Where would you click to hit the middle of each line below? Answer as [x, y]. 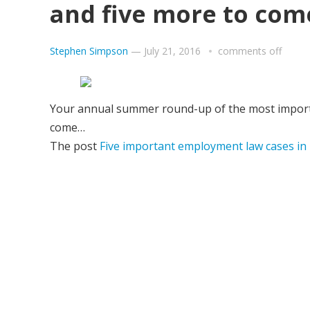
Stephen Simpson [89, 51]
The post [75, 146]
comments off [250, 51]
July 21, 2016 [172, 51]
